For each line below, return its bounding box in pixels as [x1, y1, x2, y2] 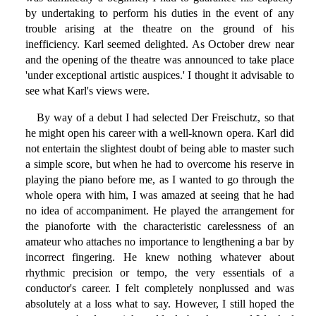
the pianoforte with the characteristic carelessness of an [25, 220, 294, 233]
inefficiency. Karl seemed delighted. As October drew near [25, 38, 294, 51]
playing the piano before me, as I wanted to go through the [25, 174, 294, 186]
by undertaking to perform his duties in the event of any [25, 7, 294, 20]
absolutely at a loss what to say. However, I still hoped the [25, 298, 294, 310]
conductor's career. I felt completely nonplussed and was [25, 282, 294, 295]
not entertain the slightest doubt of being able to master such [25, 142, 294, 155]
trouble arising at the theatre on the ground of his [25, 23, 294, 35]
